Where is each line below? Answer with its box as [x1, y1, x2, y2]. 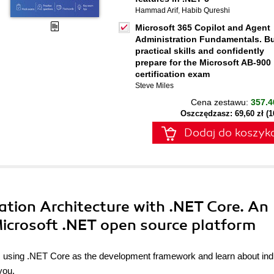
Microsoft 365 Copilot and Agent [135, 23, 270, 32]
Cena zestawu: [191, 97, 251, 107]
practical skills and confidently [135, 46, 264, 56]
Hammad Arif [135, 6, 178, 15]
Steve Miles [135, 81, 174, 90]
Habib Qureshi [182, 6, 230, 15]
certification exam [135, 69, 210, 79]
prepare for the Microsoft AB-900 [135, 57, 271, 67]
